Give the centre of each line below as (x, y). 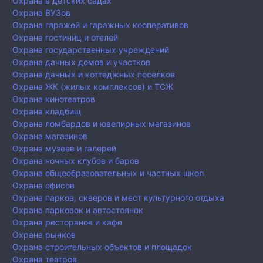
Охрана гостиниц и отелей (65, 38)
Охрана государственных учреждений (91, 50)
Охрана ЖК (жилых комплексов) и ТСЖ (93, 87)
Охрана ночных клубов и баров (76, 161)
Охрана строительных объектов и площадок (102, 247)
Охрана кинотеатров (54, 99)
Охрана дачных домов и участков (81, 62)
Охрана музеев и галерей (64, 149)
